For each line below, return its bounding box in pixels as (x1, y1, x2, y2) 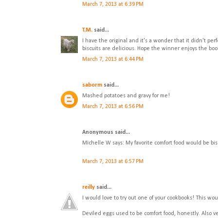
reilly (82, 184, 95, 191)
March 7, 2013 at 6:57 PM (82, 159, 144, 165)
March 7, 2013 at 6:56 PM (82, 104, 144, 110)
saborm (82, 82, 102, 89)
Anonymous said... (82, 129, 130, 136)
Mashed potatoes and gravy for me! (82, 93, 170, 99)
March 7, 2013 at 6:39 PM (82, 1, 144, 8)
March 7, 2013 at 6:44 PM (82, 56, 144, 63)
